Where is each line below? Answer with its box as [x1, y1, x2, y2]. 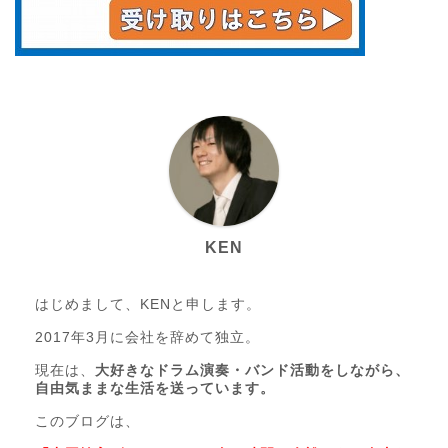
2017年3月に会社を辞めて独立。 [35, 330, 260, 346]
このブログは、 [35, 414, 140, 430]
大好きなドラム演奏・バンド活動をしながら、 [95, 363, 410, 379]
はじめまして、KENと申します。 [35, 297, 261, 313]
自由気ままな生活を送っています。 [35, 381, 275, 397]
